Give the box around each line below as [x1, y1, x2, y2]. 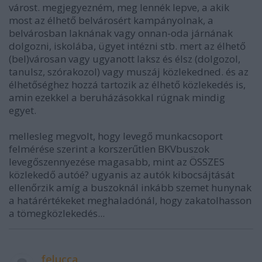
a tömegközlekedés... [9, 206, 105, 220]
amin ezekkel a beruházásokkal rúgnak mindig [9, 91, 225, 105]
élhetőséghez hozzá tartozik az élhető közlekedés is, [9, 78, 246, 92]
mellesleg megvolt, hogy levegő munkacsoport [9, 129, 223, 143]
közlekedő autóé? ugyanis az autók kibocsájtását [9, 168, 235, 182]
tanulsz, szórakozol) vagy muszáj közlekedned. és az [9, 65, 249, 79]
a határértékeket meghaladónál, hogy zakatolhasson [9, 194, 251, 208]
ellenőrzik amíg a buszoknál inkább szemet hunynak [9, 181, 251, 195]
